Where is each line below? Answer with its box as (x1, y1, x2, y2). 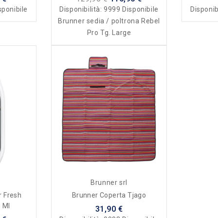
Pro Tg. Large (87, 28, 131, 36)
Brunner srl (91, 178, 127, 186)
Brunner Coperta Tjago (99, 191, 146, 199)
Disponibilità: (59, 5, 104, 13)
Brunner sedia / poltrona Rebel (57, 17, 160, 25)
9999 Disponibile (104, 5, 159, 13)
